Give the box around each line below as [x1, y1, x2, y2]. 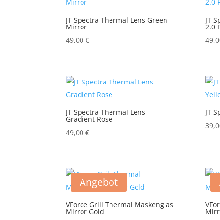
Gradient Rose [66, 114, 113, 124]
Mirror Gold [66, 206, 105, 216]
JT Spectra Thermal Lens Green [66, 15, 168, 25]
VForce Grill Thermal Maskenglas [66, 199, 174, 209]
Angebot [80, 175, 118, 189]
